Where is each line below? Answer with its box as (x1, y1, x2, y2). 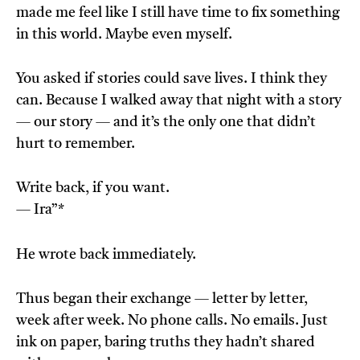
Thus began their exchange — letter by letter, (16, 292, 308, 307)
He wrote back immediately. (16, 247, 196, 263)
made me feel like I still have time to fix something (16, 6, 340, 21)
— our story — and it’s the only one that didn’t (16, 115, 316, 130)
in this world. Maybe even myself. (16, 27, 232, 43)
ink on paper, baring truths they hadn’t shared (16, 335, 315, 350)
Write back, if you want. (16, 181, 170, 196)
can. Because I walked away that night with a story (16, 93, 342, 108)
